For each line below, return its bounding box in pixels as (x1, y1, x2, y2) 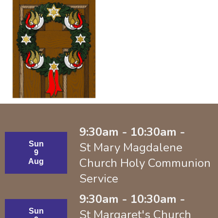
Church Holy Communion (79, 155, 211, 171)
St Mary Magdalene (79, 139, 182, 155)
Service (79, 170, 118, 186)
